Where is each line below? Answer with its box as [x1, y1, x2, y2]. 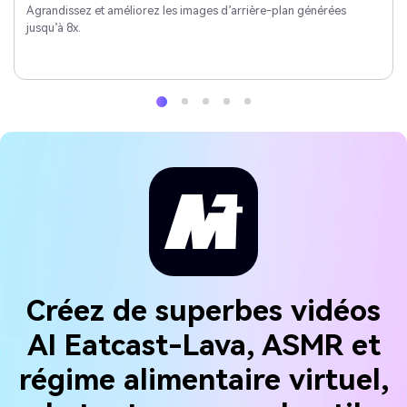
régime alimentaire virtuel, [18, 362, 389, 398]
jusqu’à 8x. [25, 20, 81, 35]
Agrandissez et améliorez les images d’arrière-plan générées [25, 3, 346, 17]
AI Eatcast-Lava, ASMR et [26, 328, 381, 363]
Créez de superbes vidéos [26, 293, 381, 329]
